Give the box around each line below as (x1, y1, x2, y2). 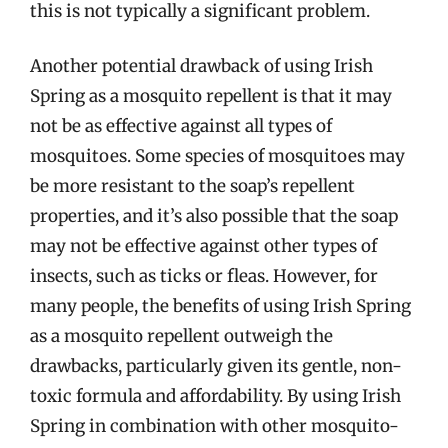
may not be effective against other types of (30, 235, 377, 257)
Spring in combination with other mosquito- (30, 415, 399, 437)
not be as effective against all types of (30, 115, 332, 137)
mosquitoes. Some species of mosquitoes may (30, 145, 405, 167)
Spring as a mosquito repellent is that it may (30, 85, 392, 107)
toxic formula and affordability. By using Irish (30, 385, 401, 407)
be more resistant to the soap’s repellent (30, 175, 355, 197)
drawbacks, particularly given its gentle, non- (30, 355, 402, 377)
